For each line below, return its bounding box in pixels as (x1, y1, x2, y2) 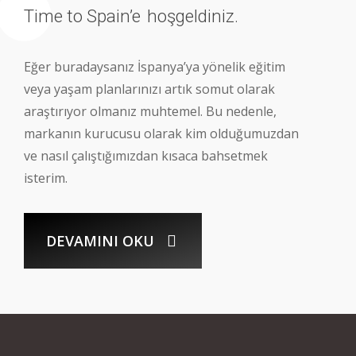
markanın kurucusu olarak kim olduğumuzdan (24, 124, 300, 142)
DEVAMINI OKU (46, 230, 155, 250)
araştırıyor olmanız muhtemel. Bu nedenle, (24, 102, 277, 120)
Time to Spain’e (24, 5, 145, 26)
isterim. (24, 168, 68, 187)
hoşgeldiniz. (147, 5, 239, 26)
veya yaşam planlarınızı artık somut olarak (24, 79, 276, 98)
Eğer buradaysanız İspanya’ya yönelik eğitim (24, 57, 286, 75)
